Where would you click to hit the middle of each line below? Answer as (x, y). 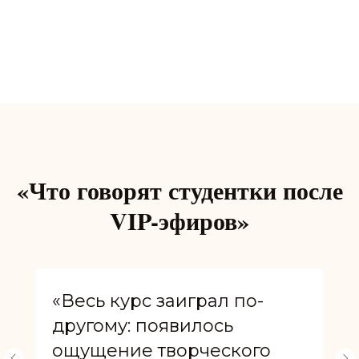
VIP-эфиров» (179, 220)
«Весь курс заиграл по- (158, 301)
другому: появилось (143, 325)
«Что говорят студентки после (179, 190)
